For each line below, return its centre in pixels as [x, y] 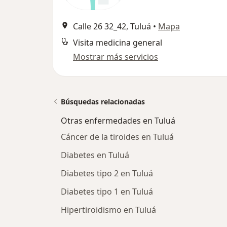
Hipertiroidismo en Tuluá [108, 210]
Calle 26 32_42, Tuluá [112, 26]
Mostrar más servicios [116, 57]
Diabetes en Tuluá [95, 155]
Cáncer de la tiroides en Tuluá [117, 137]
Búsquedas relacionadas [103, 102]
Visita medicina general [118, 43]
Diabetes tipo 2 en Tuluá [107, 173]
